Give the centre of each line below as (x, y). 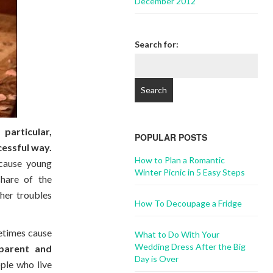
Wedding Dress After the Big (190, 246)
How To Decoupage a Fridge (189, 203)
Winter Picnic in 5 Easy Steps (190, 172)
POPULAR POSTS (171, 137)
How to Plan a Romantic (180, 160)
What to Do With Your (177, 234)
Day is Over (157, 259)
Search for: (157, 44)
